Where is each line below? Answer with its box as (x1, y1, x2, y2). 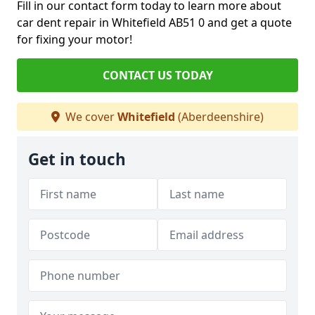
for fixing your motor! (17, 32, 132, 48)
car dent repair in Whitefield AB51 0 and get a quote (17, 15, 292, 31)
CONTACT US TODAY (102, 67, 213, 84)
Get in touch (28, 148, 126, 171)
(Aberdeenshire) (175, 109, 264, 125)
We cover (63, 109, 117, 125)
